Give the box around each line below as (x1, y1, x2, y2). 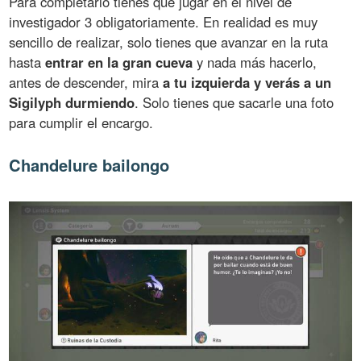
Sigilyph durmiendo (9, 92, 135, 112)
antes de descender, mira (9, 72, 164, 92)
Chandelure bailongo (9, 152, 170, 176)
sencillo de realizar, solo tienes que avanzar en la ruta (9, 31, 329, 52)
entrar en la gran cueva (45, 52, 193, 72)
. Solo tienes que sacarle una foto (135, 92, 334, 112)
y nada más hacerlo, (193, 52, 317, 72)
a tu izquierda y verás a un (163, 72, 332, 92)
